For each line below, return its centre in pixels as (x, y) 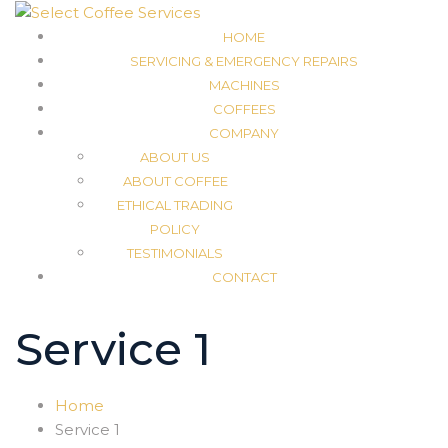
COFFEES (244, 109)
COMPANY (244, 133)
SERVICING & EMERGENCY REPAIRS (244, 61)
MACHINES (244, 85)
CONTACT (244, 277)
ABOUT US (175, 157)
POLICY (175, 229)
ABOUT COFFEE (175, 181)
